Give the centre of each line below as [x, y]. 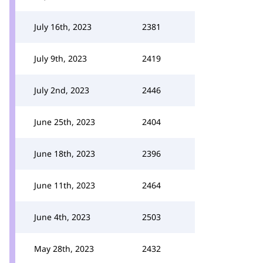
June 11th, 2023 [65, 185]
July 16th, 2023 [63, 27]
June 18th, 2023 [65, 154]
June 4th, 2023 [62, 217]
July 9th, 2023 [60, 58]
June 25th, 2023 [65, 122]
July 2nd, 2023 [62, 90]
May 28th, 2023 [64, 249]
